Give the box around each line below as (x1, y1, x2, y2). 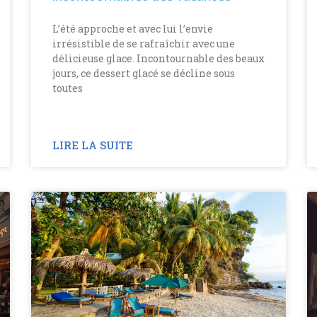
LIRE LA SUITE (52, 137, 133, 152)
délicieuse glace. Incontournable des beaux (52, 51, 265, 65)
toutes (52, 81, 83, 95)
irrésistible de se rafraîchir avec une (52, 36, 235, 50)
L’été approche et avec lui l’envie (52, 21, 213, 35)
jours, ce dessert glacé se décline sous (52, 66, 235, 80)
